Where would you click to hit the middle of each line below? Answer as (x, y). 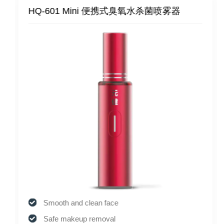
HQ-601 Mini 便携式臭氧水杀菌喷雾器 (101, 11)
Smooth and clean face (77, 203)
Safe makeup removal (76, 219)
